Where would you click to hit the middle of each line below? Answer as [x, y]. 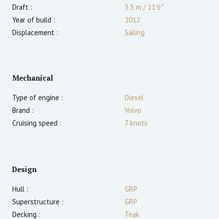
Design [24, 170]
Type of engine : [38, 98]
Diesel [134, 98]
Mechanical [33, 78]
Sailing [135, 33]
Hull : [20, 189]
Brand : [23, 110]
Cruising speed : [37, 123]
